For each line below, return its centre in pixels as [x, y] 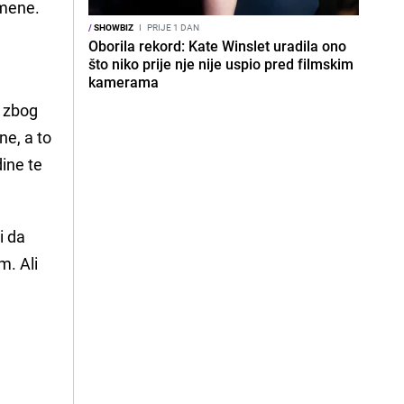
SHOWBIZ [113, 27]
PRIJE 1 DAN [172, 27]
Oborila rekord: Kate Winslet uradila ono [217, 46]
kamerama [124, 82]
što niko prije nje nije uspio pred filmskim [221, 64]
